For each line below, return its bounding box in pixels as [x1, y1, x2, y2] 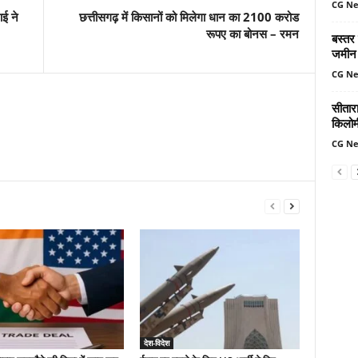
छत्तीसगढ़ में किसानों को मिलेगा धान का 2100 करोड [78, 9, 299, 25]
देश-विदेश [143, 337, 169, 348]
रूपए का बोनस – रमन [205, 26, 299, 42]
